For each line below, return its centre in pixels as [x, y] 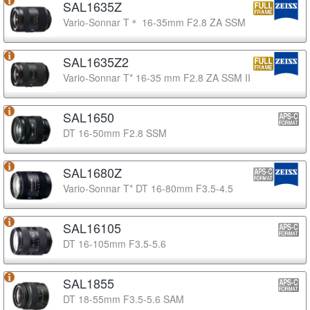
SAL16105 [92, 227]
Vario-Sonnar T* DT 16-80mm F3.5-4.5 [148, 188]
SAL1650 [89, 117]
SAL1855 [89, 283]
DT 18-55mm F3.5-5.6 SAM [124, 299]
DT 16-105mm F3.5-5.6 [115, 243]
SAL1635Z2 [96, 61]
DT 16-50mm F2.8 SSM [115, 133]
